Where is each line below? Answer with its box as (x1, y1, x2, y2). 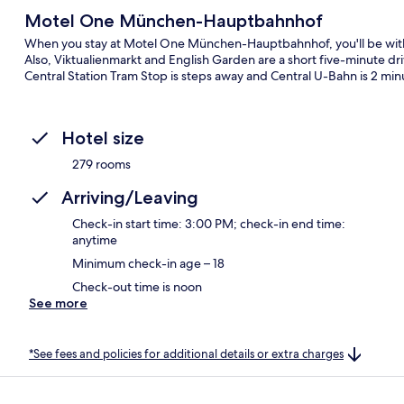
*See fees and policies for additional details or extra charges (29, 345, 344, 362)
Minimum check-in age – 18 (72, 254, 225, 271)
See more (29, 294, 87, 311)
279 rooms (72, 155, 131, 172)
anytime (72, 231, 117, 248)
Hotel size (61, 126, 144, 149)
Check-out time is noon (72, 278, 202, 295)
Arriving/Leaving (61, 186, 198, 208)
